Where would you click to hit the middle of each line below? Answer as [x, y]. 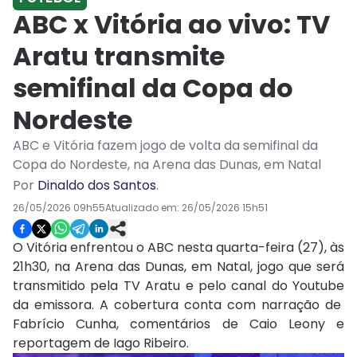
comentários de [190, 324]
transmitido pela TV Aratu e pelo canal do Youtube [178, 286]
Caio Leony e [297, 324]
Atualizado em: [143, 208]
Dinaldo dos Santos [97, 186]
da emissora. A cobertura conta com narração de [178, 305]
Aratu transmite [119, 57]
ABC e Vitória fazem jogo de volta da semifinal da [165, 146]
